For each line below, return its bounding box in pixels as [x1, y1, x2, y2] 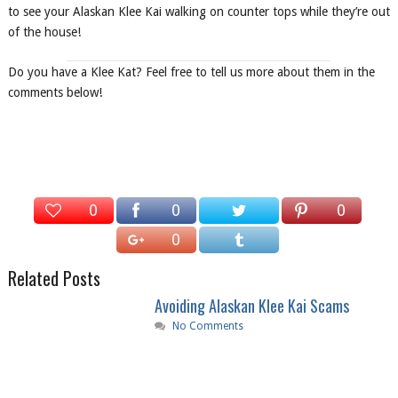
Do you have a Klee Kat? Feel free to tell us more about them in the [7, 65, 375, 80]
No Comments [171, 320, 243, 333]
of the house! [7, 25, 81, 39]
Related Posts [7, 265, 100, 292]
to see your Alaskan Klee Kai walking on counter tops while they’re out [7, 4, 390, 19]
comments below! [7, 85, 102, 100]
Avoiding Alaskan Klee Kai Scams [154, 294, 349, 318]
